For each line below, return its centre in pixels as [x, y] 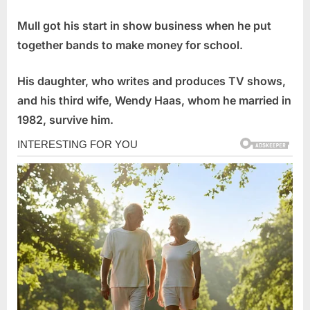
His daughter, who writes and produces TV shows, [152, 81]
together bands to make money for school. [130, 45]
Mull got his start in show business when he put [144, 26]
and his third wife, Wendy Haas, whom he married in [154, 101]
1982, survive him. [65, 120]
